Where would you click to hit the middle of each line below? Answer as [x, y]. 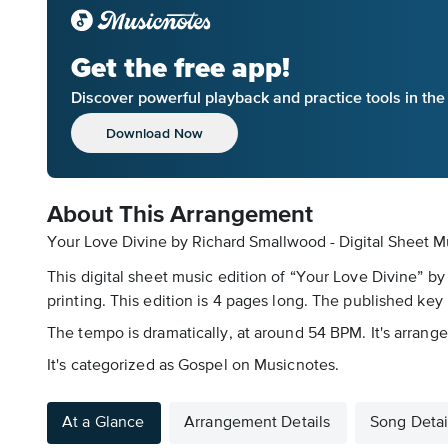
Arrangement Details [257, 423]
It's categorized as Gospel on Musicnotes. [193, 366]
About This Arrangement [180, 215]
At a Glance [103, 423]
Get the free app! [180, 67]
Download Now [154, 132]
